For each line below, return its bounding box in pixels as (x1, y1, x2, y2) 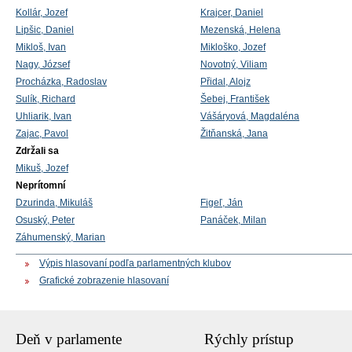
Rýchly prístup (204, 331, 294, 348)
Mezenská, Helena (200, 24, 280, 35)
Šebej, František (200, 93, 269, 104)
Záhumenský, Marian (16, 232, 105, 243)
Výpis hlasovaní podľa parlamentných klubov (39, 258, 231, 269)
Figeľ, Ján (200, 197, 243, 208)
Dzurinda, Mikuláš (16, 197, 93, 208)
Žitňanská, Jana (200, 128, 268, 139)
